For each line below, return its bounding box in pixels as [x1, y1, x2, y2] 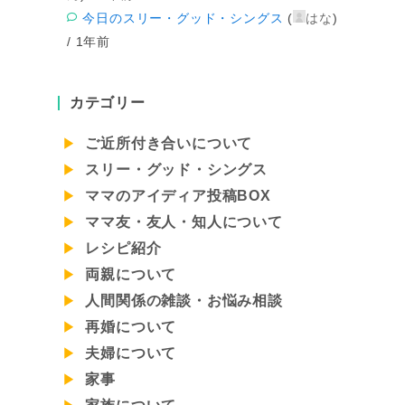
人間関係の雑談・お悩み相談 [80, 292, 283, 308]
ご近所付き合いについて [80, 135, 253, 151]
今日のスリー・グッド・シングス [82, 10, 284, 25]
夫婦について [80, 344, 177, 361]
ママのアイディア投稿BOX [80, 187, 271, 203]
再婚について [80, 318, 177, 334]
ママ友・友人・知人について [80, 213, 283, 230]
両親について [80, 266, 177, 282]
